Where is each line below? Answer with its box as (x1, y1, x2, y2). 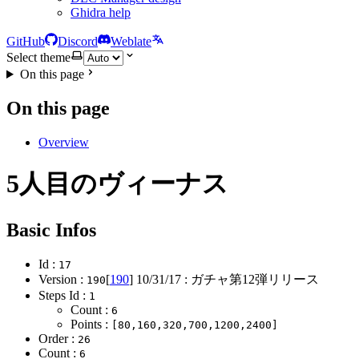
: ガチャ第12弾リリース (181, 272, 319, 286)
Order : (38, 331, 78, 345)
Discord (58, 34, 98, 48)
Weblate (111, 34, 151, 48)
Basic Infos (6, 219, 96, 240)
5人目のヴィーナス (6, 169, 228, 199)
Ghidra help (71, 6, 131, 19)
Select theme (6, 50, 71, 64)
